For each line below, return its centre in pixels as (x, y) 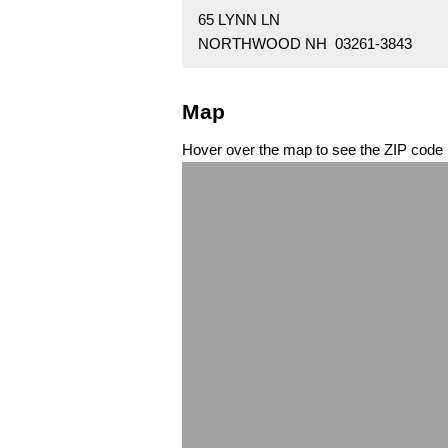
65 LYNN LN (239, 20)
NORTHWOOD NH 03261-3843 (305, 44)
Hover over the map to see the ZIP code (312, 149)
